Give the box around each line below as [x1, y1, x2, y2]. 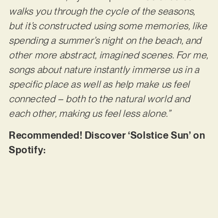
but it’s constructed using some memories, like [8, 20, 207, 32]
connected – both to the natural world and [8, 93, 190, 105]
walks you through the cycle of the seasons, [8, 5, 195, 18]
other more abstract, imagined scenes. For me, [8, 49, 208, 61]
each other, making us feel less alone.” [8, 108, 171, 120]
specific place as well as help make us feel [8, 78, 190, 91]
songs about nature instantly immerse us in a [8, 64, 200, 76]
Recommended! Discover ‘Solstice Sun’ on [8, 129, 205, 141]
